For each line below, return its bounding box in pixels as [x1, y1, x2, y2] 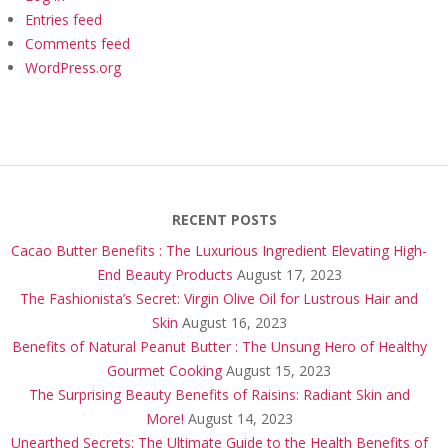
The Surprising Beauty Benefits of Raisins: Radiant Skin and [28, 385, 410, 405]
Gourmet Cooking [107, 361, 222, 381]
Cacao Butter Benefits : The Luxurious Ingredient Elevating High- [11, 241, 427, 261]
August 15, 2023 [226, 361, 331, 381]
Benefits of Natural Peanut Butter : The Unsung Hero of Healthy [11, 337, 427, 357]
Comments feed [25, 34, 130, 54]
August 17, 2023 [236, 265, 342, 285]
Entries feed [25, 10, 102, 30]
